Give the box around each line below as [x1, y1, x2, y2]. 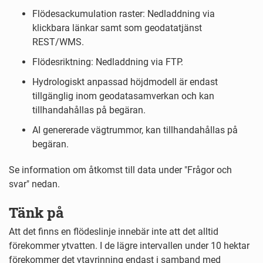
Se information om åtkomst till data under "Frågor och [9, 164, 232, 176]
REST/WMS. [32, 36, 84, 48]
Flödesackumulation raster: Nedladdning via [32, 8, 215, 20]
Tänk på [9, 203, 64, 222]
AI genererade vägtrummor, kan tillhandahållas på [32, 124, 238, 136]
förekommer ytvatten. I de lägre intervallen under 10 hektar [9, 240, 249, 252]
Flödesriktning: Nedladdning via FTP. [32, 56, 183, 68]
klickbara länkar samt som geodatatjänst [32, 22, 202, 34]
